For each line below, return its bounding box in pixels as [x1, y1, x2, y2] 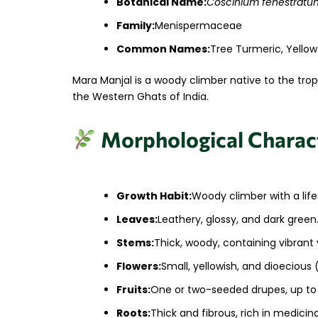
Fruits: [116, 282, 150, 297]
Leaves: [116, 212, 158, 226]
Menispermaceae [155, 18, 242, 33]
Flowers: [116, 258, 161, 273]
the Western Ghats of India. [72, 89, 209, 104]
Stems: [116, 235, 154, 250]
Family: [116, 18, 155, 33]
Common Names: [116, 42, 210, 57]
